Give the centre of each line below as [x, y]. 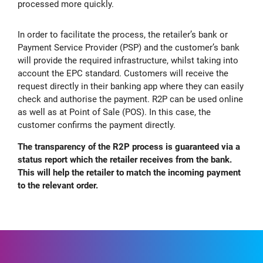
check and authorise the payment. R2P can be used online [130, 99]
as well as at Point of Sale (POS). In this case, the [114, 112]
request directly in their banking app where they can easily [131, 86]
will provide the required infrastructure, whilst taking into [128, 60]
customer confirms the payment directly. [97, 125]
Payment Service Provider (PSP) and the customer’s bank [129, 47]
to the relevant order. [58, 185]
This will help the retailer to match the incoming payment [129, 172]
